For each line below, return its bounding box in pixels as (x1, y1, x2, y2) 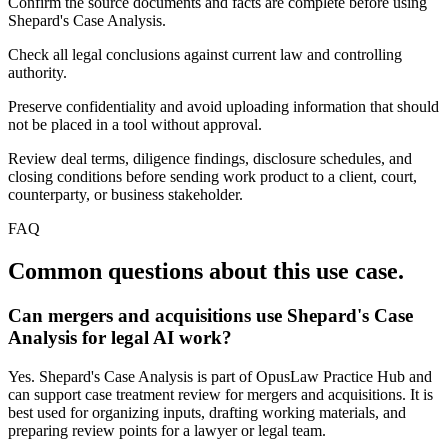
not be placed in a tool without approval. (8, 116, 262, 134)
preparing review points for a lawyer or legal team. (8, 421, 326, 439)
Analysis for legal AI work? (8, 326, 232, 348)
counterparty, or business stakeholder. (8, 186, 243, 204)
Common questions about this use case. (8, 258, 404, 285)
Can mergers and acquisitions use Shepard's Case (8, 304, 413, 326)
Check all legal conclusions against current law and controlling (8, 46, 402, 64)
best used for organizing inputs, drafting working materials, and (8, 403, 406, 421)
